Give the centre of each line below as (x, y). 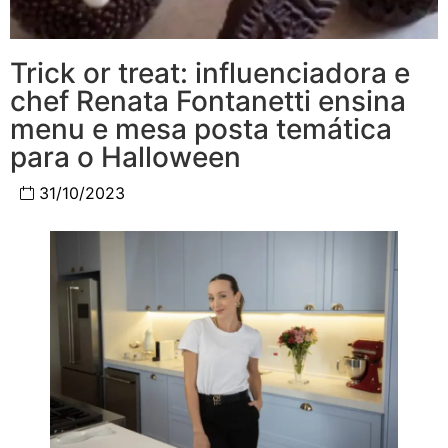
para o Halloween (125, 157)
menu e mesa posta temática (201, 129)
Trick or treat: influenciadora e (210, 73)
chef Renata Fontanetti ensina (208, 101)
